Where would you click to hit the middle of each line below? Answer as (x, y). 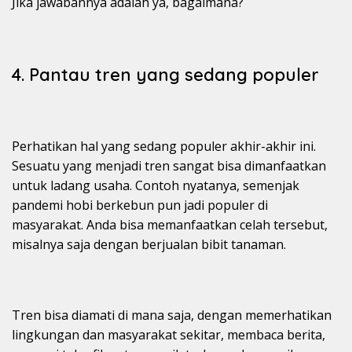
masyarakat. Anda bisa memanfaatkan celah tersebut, (170, 225)
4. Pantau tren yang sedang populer (165, 75)
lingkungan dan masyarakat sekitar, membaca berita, (169, 335)
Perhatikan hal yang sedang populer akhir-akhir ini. (164, 147)
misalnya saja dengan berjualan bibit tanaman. (149, 245)
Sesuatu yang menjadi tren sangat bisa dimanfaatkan (169, 166)
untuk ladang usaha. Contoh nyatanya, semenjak (156, 186)
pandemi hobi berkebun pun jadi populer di (140, 205)
